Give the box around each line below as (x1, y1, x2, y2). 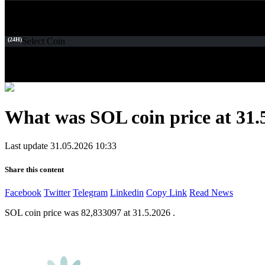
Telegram (73, 187, 108, 198)
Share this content (5, 164, 64, 174)
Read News (189, 187, 233, 198)
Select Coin (22, 35, 65, 46)
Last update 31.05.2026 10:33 (5, 141, 117, 151)
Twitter (44, 187, 70, 198)
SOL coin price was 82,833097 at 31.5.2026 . (5, 207, 175, 218)
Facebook (5, 187, 41, 198)
